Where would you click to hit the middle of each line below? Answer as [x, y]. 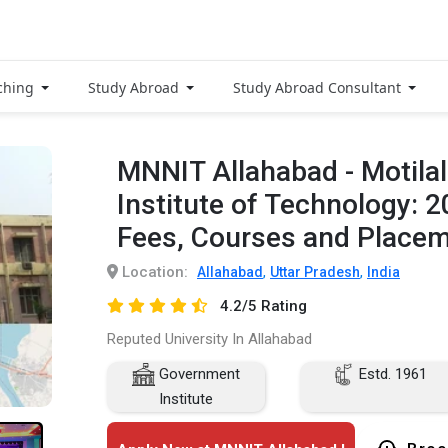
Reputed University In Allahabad [209, 338]
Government [197, 373]
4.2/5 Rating [263, 305]
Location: [153, 271]
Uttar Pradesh [315, 271]
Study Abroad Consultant [319, 87]
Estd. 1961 [390, 373]
